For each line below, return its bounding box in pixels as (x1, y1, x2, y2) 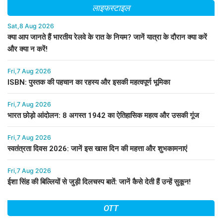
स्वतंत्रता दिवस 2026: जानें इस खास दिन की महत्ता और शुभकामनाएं (7, 144, 187, 154)
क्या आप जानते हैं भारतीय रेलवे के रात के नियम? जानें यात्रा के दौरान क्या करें (7, 33, 207, 42)
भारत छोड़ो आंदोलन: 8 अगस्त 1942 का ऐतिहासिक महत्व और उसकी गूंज (7, 111, 199, 120)
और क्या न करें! (7, 45, 48, 54)
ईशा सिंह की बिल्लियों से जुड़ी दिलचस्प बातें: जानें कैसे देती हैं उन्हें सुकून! (7, 177, 191, 187)
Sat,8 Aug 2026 (7, 22, 54, 30)
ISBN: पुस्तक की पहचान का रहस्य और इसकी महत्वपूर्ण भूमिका (7, 78, 170, 87)
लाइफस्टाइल (92, 3, 130, 13)
